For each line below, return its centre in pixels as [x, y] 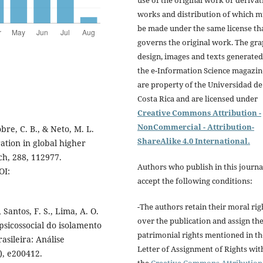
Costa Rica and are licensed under [198, 99]
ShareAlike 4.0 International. [194, 141]
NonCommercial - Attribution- [196, 127]
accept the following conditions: [195, 181]
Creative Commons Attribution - [199, 113]
